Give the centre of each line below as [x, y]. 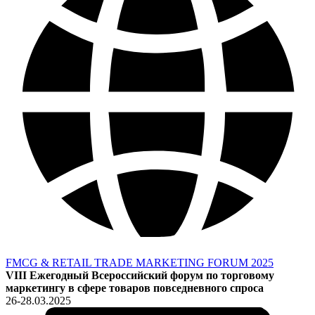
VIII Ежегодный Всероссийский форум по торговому [140, 275]
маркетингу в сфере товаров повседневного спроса [135, 288]
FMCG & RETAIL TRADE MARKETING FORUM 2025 [140, 262]
